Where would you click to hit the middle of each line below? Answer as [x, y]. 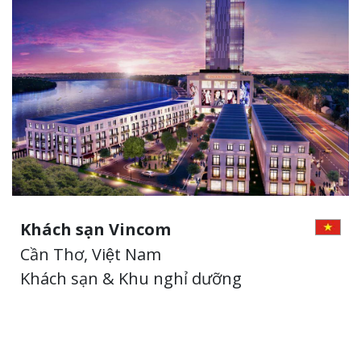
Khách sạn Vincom [95, 229]
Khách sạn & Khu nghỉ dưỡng [131, 278]
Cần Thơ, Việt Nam [91, 254]
